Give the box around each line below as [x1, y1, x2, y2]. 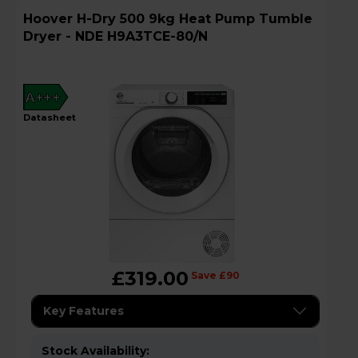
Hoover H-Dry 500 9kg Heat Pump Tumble [23, 10, 77, 26]
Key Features [43, 303, 124, 318]
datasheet [30, 111, 76, 123]
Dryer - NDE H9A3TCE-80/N [23, 28, 208, 44]
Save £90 [190, 268, 240, 281]
